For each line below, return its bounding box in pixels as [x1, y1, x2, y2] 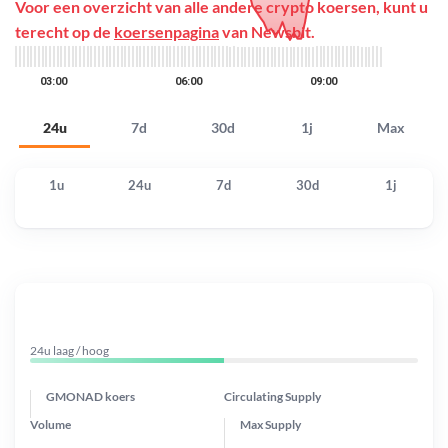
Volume [30, 416, 71, 432]
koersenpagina [114, 22, 219, 42]
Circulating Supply [224, 388, 321, 404]
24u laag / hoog [30, 342, 109, 358]
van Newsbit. [219, 22, 315, 42]
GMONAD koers [46, 388, 135, 404]
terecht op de [15, 22, 114, 42]
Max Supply [240, 416, 301, 432]
